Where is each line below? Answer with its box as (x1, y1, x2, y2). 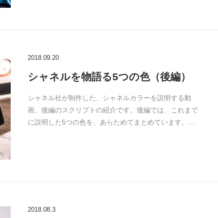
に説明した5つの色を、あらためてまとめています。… (27, 118, 195, 126)
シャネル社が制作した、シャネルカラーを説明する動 (27, 94, 191, 102)
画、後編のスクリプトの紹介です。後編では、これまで (27, 106, 198, 114)
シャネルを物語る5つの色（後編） (27, 71, 191, 82)
